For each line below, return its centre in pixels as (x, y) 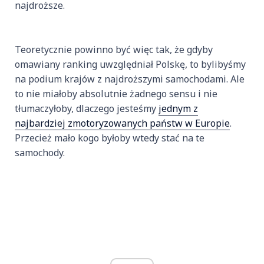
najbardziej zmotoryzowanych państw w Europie (122, 123)
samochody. (40, 153)
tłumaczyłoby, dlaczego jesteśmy (87, 109)
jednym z (178, 109)
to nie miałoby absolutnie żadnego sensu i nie (116, 94)
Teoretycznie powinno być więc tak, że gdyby (114, 50)
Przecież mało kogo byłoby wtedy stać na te (110, 138)
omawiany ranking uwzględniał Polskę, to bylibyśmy (130, 65)
